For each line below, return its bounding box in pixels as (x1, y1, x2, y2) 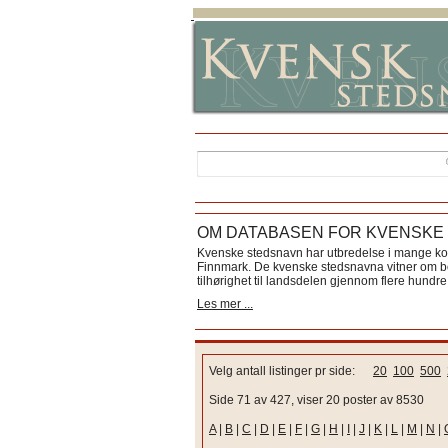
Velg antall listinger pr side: (209, 364, 373, 378)
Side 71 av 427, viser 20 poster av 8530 (209, 393, 424, 407)
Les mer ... (197, 297, 253, 311)
